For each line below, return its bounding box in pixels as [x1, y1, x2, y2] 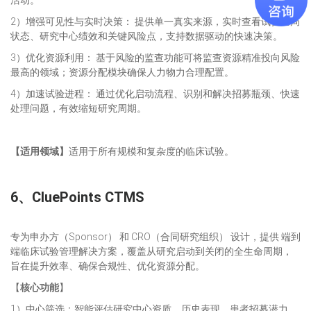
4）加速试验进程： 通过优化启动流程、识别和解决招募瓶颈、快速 [10, 88, 300, 99]
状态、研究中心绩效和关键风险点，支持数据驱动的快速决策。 [10, 31, 283, 42]
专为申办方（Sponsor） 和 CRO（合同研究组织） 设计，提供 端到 [10, 231, 301, 242]
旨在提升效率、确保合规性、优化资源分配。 [10, 260, 205, 271]
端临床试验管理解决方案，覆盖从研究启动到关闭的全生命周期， [10, 246, 292, 257]
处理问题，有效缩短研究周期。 [10, 103, 146, 114]
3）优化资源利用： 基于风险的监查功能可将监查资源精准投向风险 [10, 52, 300, 63]
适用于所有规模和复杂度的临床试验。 [69, 146, 234, 157]
